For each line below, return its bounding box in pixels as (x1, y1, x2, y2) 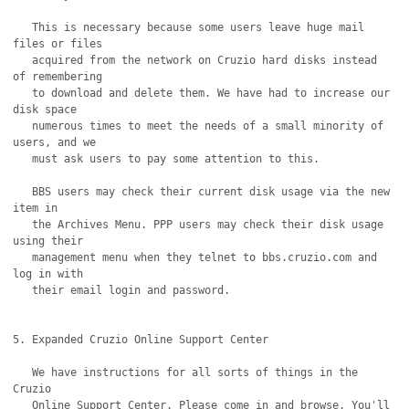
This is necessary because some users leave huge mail (13, 21, 33, 34)
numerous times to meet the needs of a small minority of (13, 120, 33, 132)
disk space (13, 103, 78, 116)
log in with (13, 267, 84, 280)
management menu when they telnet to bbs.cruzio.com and (13, 251, 33, 264)
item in (13, 202, 58, 215)
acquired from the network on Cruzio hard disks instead (13, 54, 33, 67)
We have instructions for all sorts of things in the (13, 366, 33, 379)
